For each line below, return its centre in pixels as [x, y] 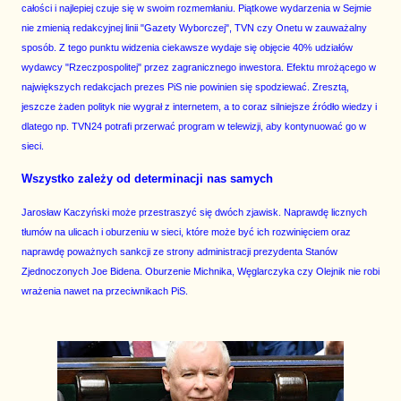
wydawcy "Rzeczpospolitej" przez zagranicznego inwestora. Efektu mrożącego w [199, 68]
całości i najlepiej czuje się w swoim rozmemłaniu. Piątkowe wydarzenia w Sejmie [196, 9]
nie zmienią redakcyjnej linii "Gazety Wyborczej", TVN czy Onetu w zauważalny [194, 28]
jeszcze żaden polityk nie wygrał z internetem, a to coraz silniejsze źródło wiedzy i [199, 107]
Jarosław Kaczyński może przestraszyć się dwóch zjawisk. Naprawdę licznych [194, 213]
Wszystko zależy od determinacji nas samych [147, 179]
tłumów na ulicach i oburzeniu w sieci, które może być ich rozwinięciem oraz [186, 232]
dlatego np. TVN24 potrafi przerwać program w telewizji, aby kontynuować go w [194, 127]
